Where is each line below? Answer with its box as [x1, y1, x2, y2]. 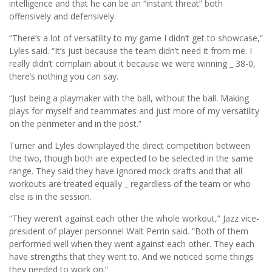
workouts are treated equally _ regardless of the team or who [9, 178, 251, 190]
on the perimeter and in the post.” [9, 118, 141, 130]
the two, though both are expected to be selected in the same [9, 152, 253, 165]
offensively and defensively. [9, 10, 116, 22]
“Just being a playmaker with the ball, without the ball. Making [9, 92, 249, 104]
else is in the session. [9, 191, 92, 203]
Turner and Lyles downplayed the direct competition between [9, 140, 250, 152]
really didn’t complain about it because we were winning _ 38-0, [9, 58, 256, 70]
